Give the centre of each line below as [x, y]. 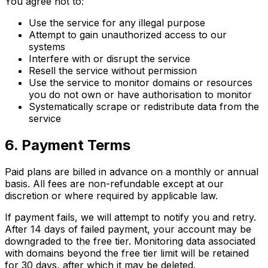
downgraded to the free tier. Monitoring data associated [130, 241]
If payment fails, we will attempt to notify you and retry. [130, 217]
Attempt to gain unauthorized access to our [128, 34]
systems [47, 46]
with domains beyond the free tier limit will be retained [127, 253]
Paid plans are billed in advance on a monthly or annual [132, 171]
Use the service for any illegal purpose [117, 22]
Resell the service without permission [113, 70]
